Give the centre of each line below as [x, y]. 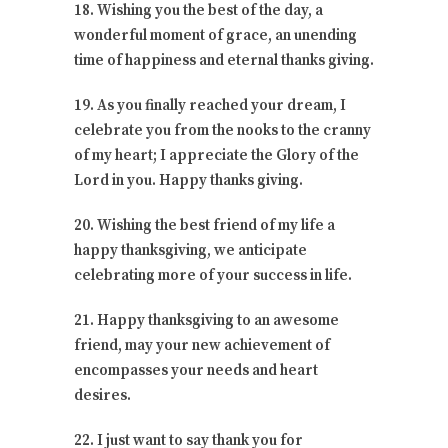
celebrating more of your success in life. [213, 275]
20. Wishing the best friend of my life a [204, 225]
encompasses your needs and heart [196, 370]
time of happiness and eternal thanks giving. [224, 60]
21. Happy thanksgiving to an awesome [206, 320]
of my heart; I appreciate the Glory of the [216, 155]
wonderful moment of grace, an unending [215, 35]
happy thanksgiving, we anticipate [190, 250]
